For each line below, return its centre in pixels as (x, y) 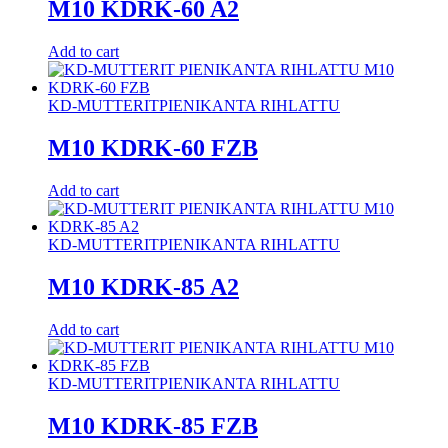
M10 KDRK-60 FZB (153, 148)
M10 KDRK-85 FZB (153, 425)
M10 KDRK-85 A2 (143, 287)
